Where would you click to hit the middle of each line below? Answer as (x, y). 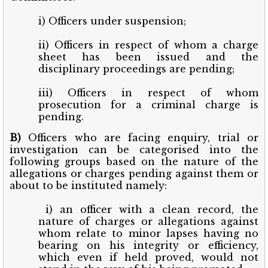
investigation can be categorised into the (134, 149)
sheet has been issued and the (148, 57)
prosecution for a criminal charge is (148, 104)
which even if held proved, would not (148, 257)
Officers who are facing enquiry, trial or (140, 137)
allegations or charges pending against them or (134, 173)
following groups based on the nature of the (134, 161)
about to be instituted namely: (88, 185)
